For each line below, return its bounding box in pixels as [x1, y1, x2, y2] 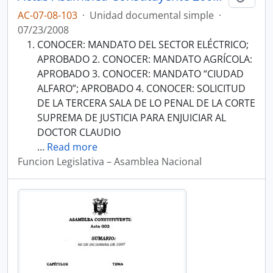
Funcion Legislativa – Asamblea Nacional [18, 155, 202, 168]
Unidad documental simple [90, 9, 214, 22]
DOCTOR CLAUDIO [37, 126, 121, 139]
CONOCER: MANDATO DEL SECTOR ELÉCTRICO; [37, 38, 249, 51]
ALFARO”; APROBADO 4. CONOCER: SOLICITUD [37, 82, 246, 95]
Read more [47, 140, 97, 154]
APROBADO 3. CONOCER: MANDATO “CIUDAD [37, 67, 244, 80]
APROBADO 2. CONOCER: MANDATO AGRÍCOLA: [37, 52, 252, 66]
